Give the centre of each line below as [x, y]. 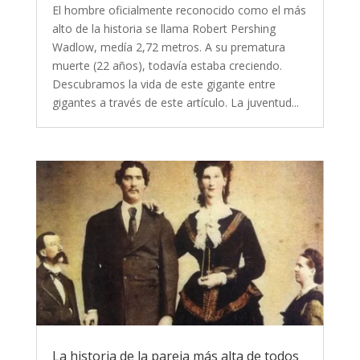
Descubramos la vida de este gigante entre [164, 84]
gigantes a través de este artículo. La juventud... [175, 103]
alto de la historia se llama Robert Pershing [164, 29]
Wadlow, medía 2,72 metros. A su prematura [168, 47]
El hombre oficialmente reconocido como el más [179, 10]
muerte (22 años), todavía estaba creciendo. [167, 66]
